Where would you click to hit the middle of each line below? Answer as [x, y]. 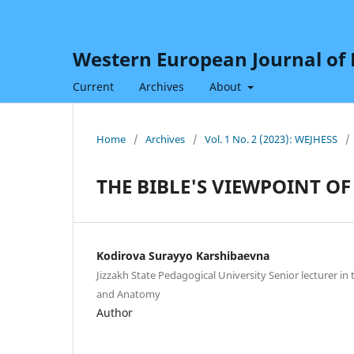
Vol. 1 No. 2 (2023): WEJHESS [271, 139]
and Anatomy [128, 294]
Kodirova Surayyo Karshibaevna [183, 255]
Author [115, 312]
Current [93, 86]
